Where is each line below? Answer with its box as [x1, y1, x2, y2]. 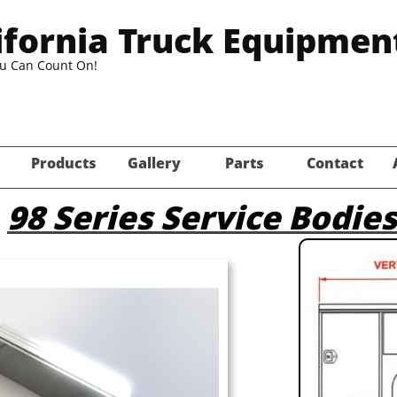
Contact [307, 152, 363, 173]
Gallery [128, 152, 181, 173]
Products [31, 152, 97, 173]
